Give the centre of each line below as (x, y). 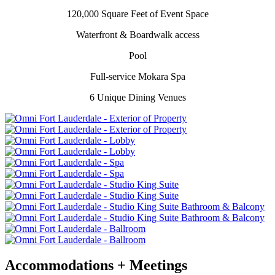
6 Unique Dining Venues (137, 97)
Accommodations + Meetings (96, 265)
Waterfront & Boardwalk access (137, 34)
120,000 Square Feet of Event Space (137, 14)
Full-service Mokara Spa (137, 76)
